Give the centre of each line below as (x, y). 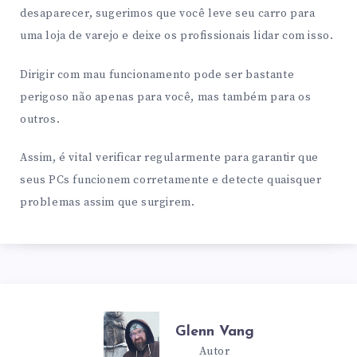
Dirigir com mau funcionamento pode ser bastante (157, 75)
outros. (40, 119)
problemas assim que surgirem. (108, 203)
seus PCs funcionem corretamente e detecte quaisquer (171, 180)
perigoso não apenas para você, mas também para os (166, 97)
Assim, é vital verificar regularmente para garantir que (170, 158)
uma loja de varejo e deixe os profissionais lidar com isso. (177, 35)
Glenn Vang (214, 332)
